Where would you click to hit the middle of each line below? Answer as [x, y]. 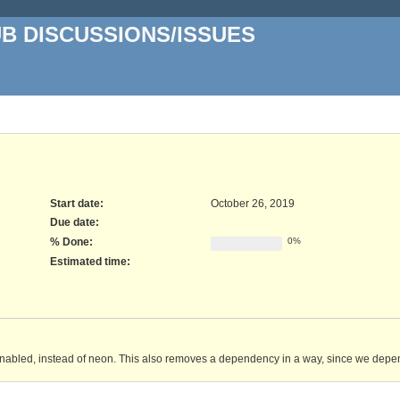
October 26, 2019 [253, 203]
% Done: [72, 242]
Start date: [77, 203]
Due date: [75, 223]
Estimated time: [91, 261]
